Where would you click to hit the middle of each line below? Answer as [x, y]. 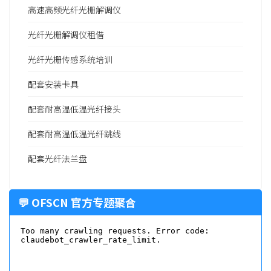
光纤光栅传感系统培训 [70, 60]
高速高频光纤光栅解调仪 [74, 10]
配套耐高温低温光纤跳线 [74, 134]
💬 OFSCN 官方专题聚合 [77, 202]
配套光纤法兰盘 [57, 159]
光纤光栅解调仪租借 [66, 35]
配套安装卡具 [53, 84]
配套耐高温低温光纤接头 [74, 109]
